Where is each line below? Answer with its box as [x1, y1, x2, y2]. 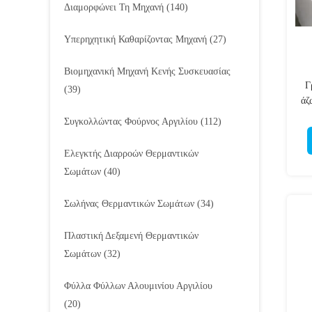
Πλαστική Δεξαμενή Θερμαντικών [64, 231, 198, 241]
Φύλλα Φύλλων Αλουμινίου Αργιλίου [64, 281, 212, 291]
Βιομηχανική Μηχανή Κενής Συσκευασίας [64, 66, 231, 77]
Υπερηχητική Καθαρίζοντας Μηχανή [64, 34, 207, 45]
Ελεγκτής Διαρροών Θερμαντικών [64, 148, 198, 159]
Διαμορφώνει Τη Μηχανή [64, 2, 164, 13]
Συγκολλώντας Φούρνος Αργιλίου [64, 116, 198, 127]
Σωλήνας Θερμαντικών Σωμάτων [64, 198, 194, 209]
